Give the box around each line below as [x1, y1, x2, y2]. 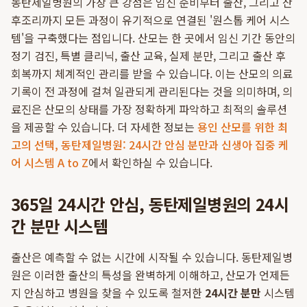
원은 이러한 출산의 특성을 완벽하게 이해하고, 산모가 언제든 [11, 267, 290, 283]
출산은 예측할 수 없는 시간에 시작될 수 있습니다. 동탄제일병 [11, 249, 293, 265]
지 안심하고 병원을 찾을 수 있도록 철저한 [11, 284, 205, 301]
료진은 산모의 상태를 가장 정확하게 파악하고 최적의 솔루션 [11, 101, 287, 117]
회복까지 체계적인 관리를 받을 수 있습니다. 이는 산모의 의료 [11, 65, 293, 82]
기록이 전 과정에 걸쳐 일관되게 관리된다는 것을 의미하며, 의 [11, 83, 293, 99]
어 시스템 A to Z [11, 154, 88, 171]
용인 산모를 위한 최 [197, 119, 288, 135]
